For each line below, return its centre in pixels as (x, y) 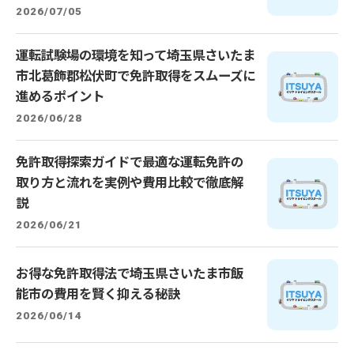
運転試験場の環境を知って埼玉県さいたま (136, 56)
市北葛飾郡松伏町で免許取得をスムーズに (136, 76)
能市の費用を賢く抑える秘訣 (98, 294)
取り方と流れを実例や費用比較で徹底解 (130, 183)
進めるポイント (60, 97)
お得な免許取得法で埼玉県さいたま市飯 (130, 274)
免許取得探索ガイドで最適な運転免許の (130, 162)
